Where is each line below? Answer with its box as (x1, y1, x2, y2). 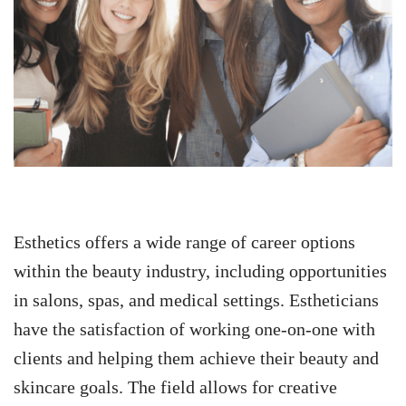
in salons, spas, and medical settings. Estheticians (14, 290, 379, 311)
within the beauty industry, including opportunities (14, 261, 387, 282)
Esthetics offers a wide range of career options (14, 232, 355, 253)
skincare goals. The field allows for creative (14, 377, 337, 398)
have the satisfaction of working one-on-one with (14, 319, 375, 340)
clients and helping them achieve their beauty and (14, 348, 379, 369)
